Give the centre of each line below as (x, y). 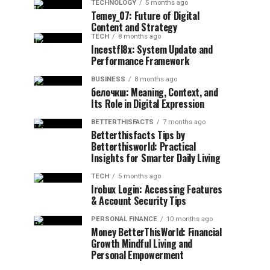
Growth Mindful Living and (142, 243)
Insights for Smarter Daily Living (156, 158)
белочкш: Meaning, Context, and (155, 92)
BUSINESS (108, 79)
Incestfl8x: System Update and (152, 49)
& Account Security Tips (139, 201)
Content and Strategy (134, 27)
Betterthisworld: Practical (143, 146)
